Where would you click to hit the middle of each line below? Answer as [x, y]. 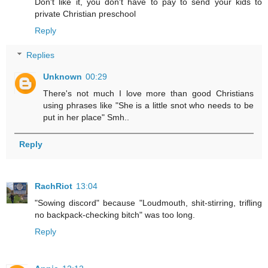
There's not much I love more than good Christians [148, 94]
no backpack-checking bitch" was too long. [115, 215]
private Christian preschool [85, 13]
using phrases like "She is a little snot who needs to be [148, 106]
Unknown [63, 77]
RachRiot [54, 186]
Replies [41, 55]
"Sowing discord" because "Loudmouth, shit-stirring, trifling [148, 203]
